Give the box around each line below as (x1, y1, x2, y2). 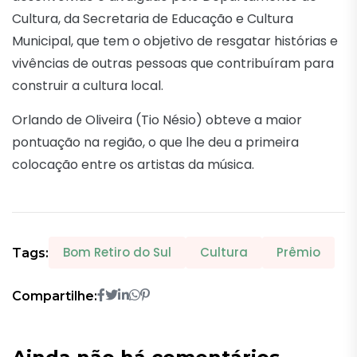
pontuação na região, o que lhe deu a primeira (12, 133, 299, 152)
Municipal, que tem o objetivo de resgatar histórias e (12, 32, 338, 51)
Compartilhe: (12, 288, 97, 304)
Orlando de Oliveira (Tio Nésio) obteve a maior (12, 111, 302, 130)
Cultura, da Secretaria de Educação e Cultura (12, 10, 293, 29)
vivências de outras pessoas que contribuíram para (12, 54, 334, 73)
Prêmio (277, 244, 320, 261)
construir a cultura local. (12, 76, 163, 96)
